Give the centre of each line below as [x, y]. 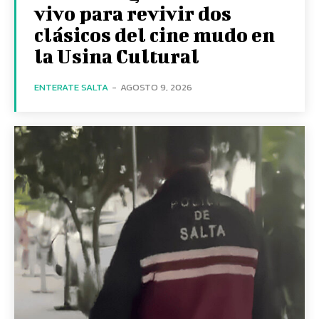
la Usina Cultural [117, 56]
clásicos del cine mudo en [155, 34]
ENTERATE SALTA [71, 87]
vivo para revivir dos [133, 13]
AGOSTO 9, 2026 [156, 87]
